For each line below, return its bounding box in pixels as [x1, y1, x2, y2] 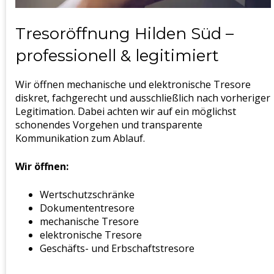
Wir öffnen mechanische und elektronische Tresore [15, 77, 251, 91]
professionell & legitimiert [15, 45, 219, 65]
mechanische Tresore [40, 214, 139, 228]
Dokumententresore [40, 201, 135, 215]
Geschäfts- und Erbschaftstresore [40, 241, 194, 255]
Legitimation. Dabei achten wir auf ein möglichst [15, 104, 236, 118]
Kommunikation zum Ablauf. [15, 131, 145, 145]
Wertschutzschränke [40, 187, 135, 201]
